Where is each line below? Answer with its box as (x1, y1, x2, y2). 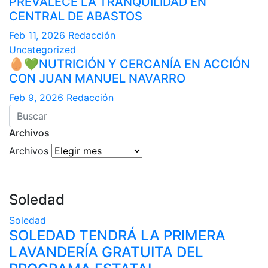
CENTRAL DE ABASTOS (9, 8, 142, 23)
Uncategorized (9, 43, 76, 56)
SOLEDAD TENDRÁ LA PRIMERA (9, 226, 226, 244)
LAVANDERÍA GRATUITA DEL (9, 243, 203, 261)
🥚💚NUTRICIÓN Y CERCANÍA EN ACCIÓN (9, 56, 250, 71)
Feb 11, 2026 (9, 29, 65, 41)
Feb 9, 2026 (9, 91, 63, 103)
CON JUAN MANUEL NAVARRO (9, 71, 185, 86)
